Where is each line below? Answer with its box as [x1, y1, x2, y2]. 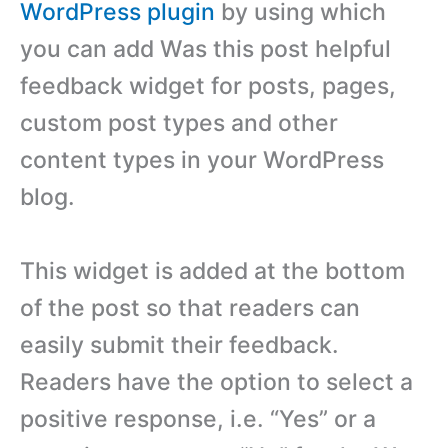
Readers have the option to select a [20, 367, 413, 396]
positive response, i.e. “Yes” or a [20, 404, 376, 433]
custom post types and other [20, 109, 338, 138]
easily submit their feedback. [20, 330, 339, 359]
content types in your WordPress [20, 146, 384, 175]
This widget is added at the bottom [20, 256, 405, 285]
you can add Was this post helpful [20, 35, 391, 64]
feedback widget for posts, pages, [20, 72, 396, 101]
